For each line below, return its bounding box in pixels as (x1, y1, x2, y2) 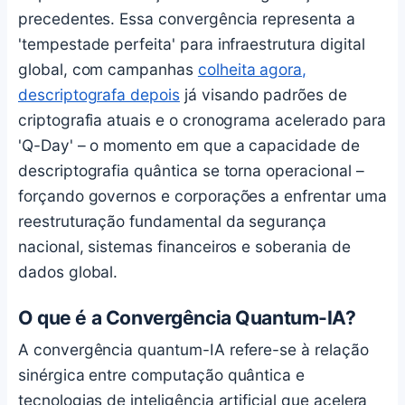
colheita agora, (197, 60, 307, 80)
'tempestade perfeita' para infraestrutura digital (18, 34, 365, 54)
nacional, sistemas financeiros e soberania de (18, 237, 351, 257)
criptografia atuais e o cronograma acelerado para (18, 110, 386, 130)
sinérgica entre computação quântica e (18, 364, 306, 384)
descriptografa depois (18, 85, 180, 105)
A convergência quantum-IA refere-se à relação (18, 339, 369, 359)
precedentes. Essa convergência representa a (18, 9, 355, 29)
